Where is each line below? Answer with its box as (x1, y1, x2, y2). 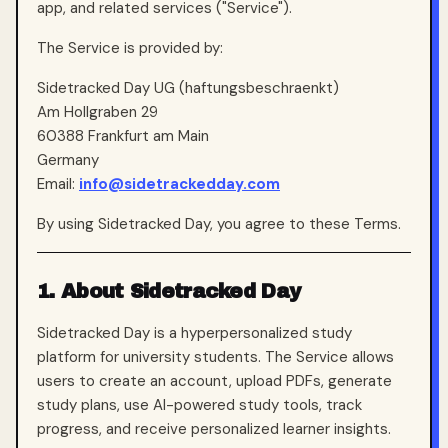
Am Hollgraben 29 (37, 102, 158, 122)
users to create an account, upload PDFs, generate (37, 371, 392, 391)
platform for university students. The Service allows (37, 347, 394, 367)
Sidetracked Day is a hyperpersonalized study (37, 323, 352, 343)
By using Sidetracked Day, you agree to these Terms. (37, 214, 401, 234)
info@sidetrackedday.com (79, 174, 280, 194)
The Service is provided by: (37, 38, 223, 58)
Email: (37, 174, 75, 194)
